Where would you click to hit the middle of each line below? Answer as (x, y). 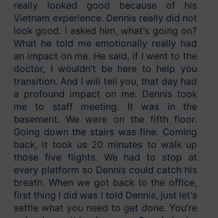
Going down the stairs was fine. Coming (105, 132)
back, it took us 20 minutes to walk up (105, 145)
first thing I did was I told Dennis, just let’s (105, 195)
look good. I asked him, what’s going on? (105, 31)
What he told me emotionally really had (105, 44)
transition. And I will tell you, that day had (105, 82)
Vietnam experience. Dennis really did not (105, 18)
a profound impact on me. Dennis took (105, 94)
